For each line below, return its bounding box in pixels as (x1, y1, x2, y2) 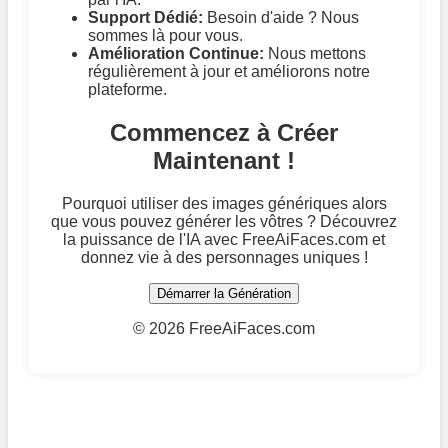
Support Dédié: (88, 9, 203, 27)
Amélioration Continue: (88, 45, 264, 63)
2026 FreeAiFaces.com (149, 319, 315, 337)
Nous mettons (264, 45, 366, 63)
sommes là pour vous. (88, 27, 243, 45)
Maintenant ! (153, 147, 295, 174)
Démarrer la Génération (157, 285, 291, 301)
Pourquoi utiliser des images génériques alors (61, 194, 387, 212)
